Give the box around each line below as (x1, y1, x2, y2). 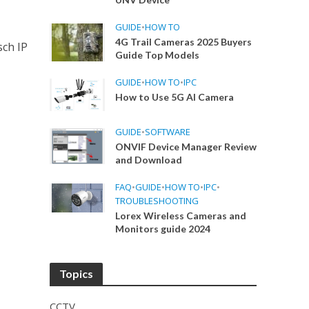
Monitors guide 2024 (115, 223, 211, 235)
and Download (115, 154, 183, 166)
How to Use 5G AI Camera (115, 91, 235, 103)
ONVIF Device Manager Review (115, 141, 257, 153)
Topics (59, 267, 94, 281)
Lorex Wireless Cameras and (115, 210, 247, 222)
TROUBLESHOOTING (115, 195, 199, 208)
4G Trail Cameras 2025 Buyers (115, 36, 252, 48)
